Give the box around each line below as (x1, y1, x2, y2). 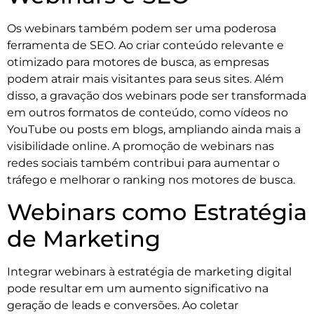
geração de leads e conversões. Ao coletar (7, 298, 238, 312)
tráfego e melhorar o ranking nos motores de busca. (7, 173, 295, 187)
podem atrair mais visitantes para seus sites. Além (7, 72, 284, 86)
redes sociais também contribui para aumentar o (7, 156, 280, 170)
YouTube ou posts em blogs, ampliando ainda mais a (7, 123, 301, 137)
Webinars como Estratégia (7, 198, 307, 226)
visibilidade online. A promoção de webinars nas (7, 139, 274, 153)
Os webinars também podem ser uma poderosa (7, 22, 276, 36)
